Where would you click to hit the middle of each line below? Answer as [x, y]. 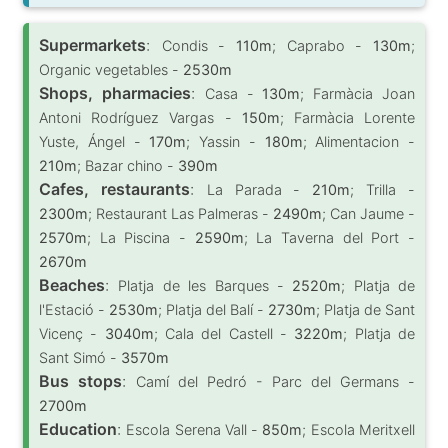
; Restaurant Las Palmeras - [180, 213]
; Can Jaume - [368, 213]
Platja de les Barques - [205, 285]
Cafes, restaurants [114, 188]
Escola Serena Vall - [194, 429]
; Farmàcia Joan [358, 93]
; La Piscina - [141, 237]
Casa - [233, 93]
